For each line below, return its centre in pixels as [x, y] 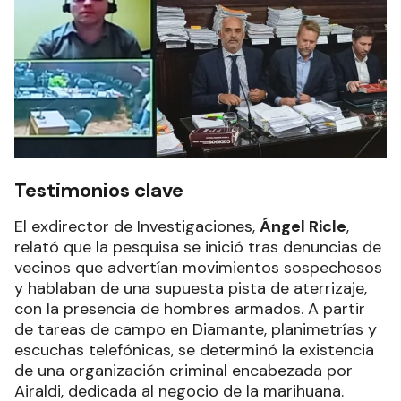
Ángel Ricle [303, 227]
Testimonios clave [99, 191]
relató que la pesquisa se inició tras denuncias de [198, 247]
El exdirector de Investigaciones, [137, 227]
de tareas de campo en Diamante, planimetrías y [196, 330]
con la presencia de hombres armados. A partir [190, 309]
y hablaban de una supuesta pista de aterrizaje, [191, 289]
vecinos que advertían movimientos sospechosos [198, 268]
